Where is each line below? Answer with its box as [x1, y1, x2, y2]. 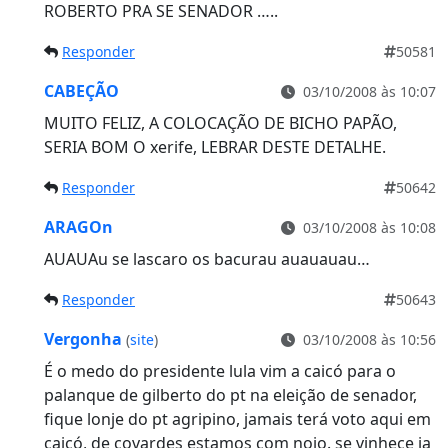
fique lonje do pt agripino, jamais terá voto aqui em [44, 407, 431, 430]
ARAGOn [44, 215, 113, 238]
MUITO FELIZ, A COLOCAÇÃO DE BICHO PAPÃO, [44, 111, 397, 134]
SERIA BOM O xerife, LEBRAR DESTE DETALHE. [44, 135, 386, 158]
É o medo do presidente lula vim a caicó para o [44, 359, 396, 382]
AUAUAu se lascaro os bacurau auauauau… [44, 247, 370, 270]
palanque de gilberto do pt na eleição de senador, [44, 383, 417, 406]
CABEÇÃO [44, 79, 119, 102]
